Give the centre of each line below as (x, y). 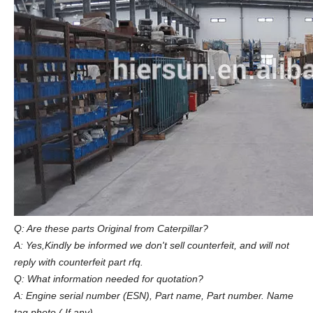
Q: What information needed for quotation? (109, 278)
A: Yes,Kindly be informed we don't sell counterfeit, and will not (152, 245)
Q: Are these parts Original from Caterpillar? (111, 228)
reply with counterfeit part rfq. (79, 262)
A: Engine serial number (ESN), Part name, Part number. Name (154, 295)
